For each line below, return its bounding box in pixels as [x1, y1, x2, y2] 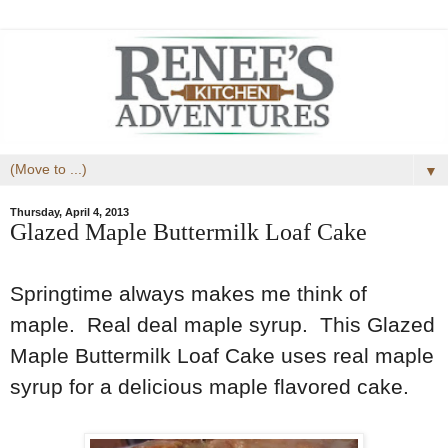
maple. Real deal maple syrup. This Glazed [10, 312, 435, 336]
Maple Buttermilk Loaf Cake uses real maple [10, 343, 434, 367]
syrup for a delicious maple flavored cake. [10, 374, 409, 398]
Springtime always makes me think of [10, 281, 367, 305]
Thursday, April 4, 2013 [10, 206, 129, 219]
